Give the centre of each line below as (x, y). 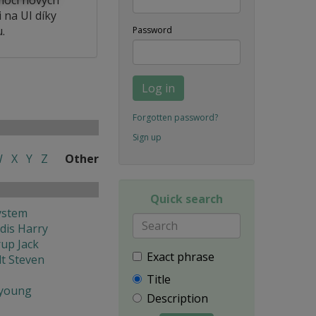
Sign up (147, 137)
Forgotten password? (175, 117)
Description (177, 298)
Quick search (186, 199)
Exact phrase (180, 256)
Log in (158, 88)
